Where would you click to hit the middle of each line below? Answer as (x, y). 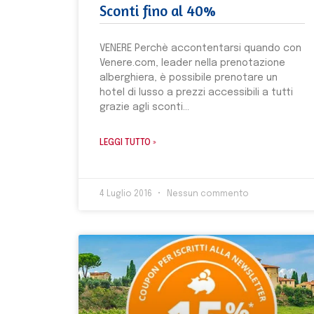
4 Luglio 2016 (127, 194)
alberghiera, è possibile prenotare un (189, 77)
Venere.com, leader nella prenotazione (192, 63)
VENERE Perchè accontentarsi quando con (200, 48)
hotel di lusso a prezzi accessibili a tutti (196, 92)
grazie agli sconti (141, 107)
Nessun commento (207, 194)
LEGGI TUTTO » (128, 143)
